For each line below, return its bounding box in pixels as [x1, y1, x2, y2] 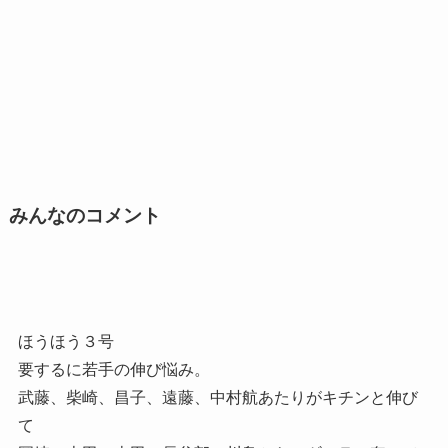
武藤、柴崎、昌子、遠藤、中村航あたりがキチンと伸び [17, 388, 418, 406]
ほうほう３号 [17, 332, 114, 350]
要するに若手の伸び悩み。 [17, 360, 210, 378]
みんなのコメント [8, 205, 161, 227]
